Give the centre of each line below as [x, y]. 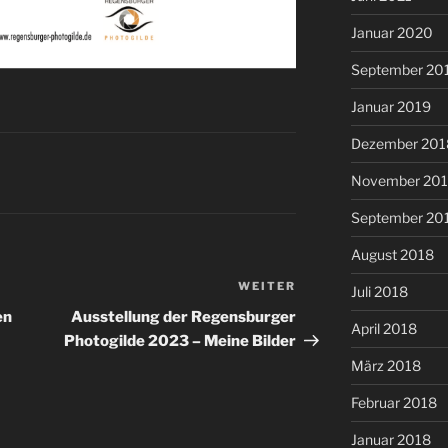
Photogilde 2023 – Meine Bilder [180, 341]
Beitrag [324, 313]
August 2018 [392, 255]
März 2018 [385, 366]
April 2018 [383, 329]
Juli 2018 [379, 292]
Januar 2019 [390, 107]
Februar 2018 [393, 403]
